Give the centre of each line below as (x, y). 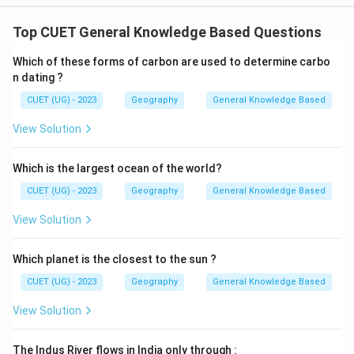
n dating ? (38, 77)
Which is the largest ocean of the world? (117, 168)
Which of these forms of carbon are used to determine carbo (171, 62)
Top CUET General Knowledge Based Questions (167, 32)
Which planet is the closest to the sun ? (115, 259)
